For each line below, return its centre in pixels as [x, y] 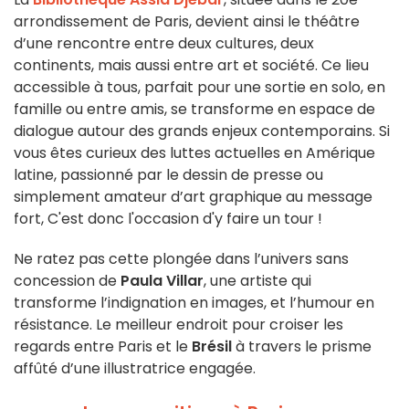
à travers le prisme [302, 347]
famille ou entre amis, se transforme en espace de [194, 110]
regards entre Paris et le [103, 347]
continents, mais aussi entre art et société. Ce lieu [191, 66]
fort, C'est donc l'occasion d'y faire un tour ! [168, 219]
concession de [67, 281]
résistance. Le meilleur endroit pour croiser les [178, 325]
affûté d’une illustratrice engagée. [135, 369]
